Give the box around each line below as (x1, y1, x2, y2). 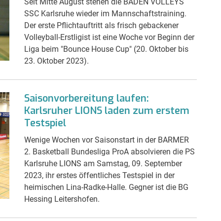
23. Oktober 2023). (24, 56, 89, 66)
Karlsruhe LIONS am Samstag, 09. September (24, 158, 182, 168)
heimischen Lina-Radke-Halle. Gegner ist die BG (24, 182, 188, 192)
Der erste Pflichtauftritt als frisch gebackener (24, 20, 179, 30)
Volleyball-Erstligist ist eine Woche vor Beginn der (24, 32, 194, 42)
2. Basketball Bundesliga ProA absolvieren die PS (24, 147, 195, 156)
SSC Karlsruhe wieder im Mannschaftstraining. (24, 8, 186, 18)
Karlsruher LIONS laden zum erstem (24, 104, 189, 117)
